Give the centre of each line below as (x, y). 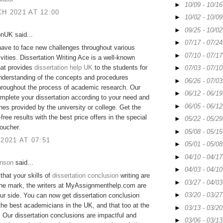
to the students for (120, 68)
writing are (134, 176)
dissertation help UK (63, 68)
